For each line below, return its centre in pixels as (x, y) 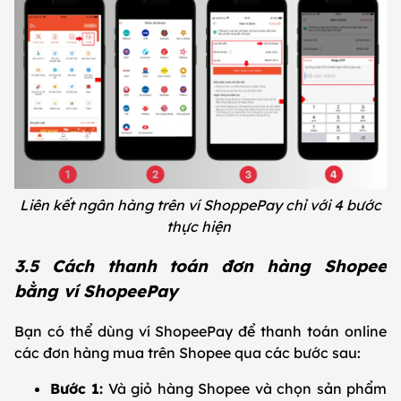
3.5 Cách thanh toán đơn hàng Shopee (200, 266)
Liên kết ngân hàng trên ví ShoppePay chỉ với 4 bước (200, 205)
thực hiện (200, 226)
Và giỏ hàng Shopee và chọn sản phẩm (245, 389)
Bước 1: (77, 389)
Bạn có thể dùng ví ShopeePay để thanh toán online (200, 332)
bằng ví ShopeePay (99, 291)
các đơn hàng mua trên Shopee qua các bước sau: (191, 353)
